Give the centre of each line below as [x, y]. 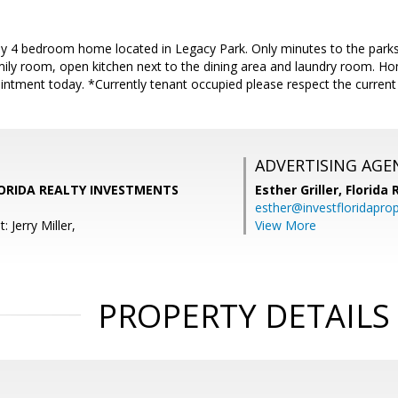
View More [286, 225]
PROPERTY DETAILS [243, 316]
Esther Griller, [300, 190]
